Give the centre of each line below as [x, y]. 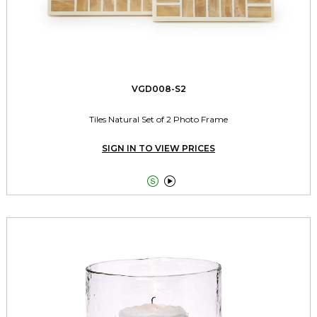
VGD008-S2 [158, 89]
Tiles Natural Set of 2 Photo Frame [158, 119]
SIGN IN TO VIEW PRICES [158, 148]
